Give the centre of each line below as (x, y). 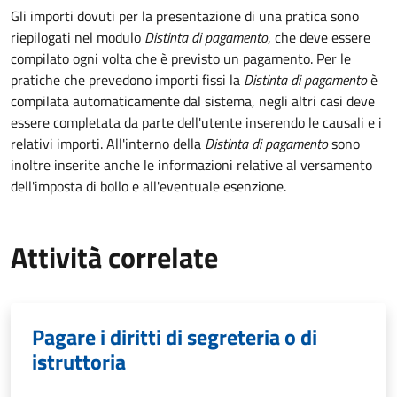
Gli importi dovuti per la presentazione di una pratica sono (185, 16)
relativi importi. (58, 143)
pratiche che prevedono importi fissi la (127, 79)
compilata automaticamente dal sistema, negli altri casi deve (193, 101)
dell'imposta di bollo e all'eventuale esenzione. (148, 186)
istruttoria (79, 361)
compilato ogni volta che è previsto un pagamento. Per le (181, 58)
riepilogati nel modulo (78, 37)
